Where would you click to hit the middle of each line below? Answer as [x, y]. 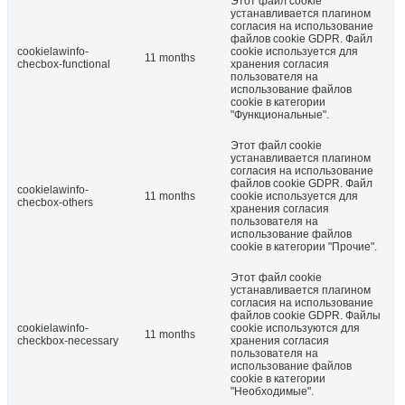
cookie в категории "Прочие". [304, 246]
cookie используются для [295, 328]
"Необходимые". [272, 391]
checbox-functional [64, 64]
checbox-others [55, 202]
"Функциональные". [280, 114]
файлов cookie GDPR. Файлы [306, 315]
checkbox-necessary [68, 340]
